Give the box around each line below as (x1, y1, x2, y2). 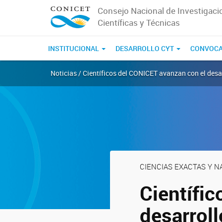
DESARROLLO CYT (115, 44, 175, 53)
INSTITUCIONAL (48, 44, 101, 53)
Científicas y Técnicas (97, 17, 180, 28)
